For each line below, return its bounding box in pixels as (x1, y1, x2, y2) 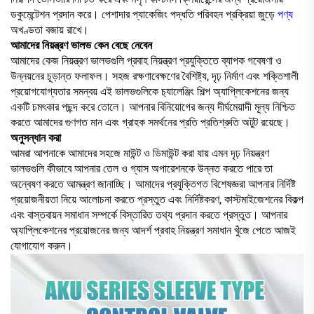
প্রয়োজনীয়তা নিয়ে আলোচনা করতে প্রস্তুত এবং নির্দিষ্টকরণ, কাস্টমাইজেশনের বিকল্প (11, 192, 303, 206)
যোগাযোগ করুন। (11, 238, 73, 252)
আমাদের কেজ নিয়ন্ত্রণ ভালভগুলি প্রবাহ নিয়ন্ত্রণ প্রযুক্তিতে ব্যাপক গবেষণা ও (11, 53, 282, 67)
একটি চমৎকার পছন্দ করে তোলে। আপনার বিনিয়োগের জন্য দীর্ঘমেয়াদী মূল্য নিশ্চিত (11, 100, 295, 114)
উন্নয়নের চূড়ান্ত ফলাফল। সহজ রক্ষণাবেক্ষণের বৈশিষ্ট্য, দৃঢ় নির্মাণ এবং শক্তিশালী (11, 69, 299, 83)
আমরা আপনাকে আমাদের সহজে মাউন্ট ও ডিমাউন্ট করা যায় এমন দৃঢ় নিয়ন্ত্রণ (11, 146, 269, 160)
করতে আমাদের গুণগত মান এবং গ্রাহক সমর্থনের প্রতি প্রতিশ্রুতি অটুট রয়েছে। (11, 115, 290, 129)
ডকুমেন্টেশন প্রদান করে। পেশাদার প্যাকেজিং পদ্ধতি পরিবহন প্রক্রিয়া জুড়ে (11, 7, 278, 21)
